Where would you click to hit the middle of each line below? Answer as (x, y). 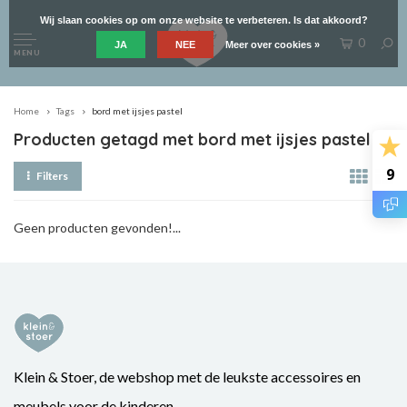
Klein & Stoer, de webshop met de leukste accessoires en (187, 377)
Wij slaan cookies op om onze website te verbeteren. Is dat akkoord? (203, 20)
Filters (52, 176)
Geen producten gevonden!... (97, 228)
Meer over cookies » (273, 45)
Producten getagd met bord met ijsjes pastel (192, 139)
